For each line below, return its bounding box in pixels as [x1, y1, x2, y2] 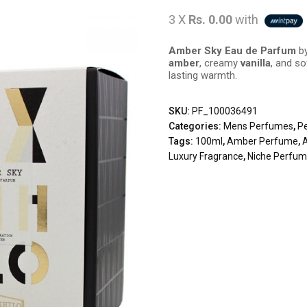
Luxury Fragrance [169, 151, 244, 162]
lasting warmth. [169, 69, 238, 82]
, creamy [199, 57, 241, 69]
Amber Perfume [227, 136, 299, 147]
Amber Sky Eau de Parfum [169, 45, 297, 57]
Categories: [169, 121, 224, 132]
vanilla [241, 57, 271, 69]
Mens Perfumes [223, 121, 294, 132]
